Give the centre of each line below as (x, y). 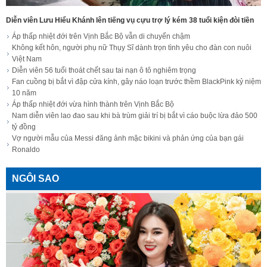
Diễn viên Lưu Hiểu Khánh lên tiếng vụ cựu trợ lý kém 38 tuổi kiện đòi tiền (130, 20)
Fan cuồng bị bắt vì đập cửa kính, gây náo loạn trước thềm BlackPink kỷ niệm (136, 82)
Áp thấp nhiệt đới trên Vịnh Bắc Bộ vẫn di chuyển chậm (101, 37)
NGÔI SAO (35, 179)
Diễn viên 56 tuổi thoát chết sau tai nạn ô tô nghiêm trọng (104, 71)
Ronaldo (26, 150)
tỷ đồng (24, 127)
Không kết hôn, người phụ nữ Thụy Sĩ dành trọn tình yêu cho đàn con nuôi (132, 48)
